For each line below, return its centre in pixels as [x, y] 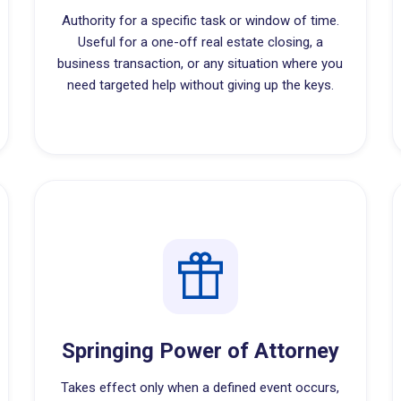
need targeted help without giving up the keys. [200, 85]
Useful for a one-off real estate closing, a [200, 42]
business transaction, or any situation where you [200, 64]
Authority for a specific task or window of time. [200, 21]
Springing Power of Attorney [200, 351]
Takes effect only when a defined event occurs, [200, 388]
